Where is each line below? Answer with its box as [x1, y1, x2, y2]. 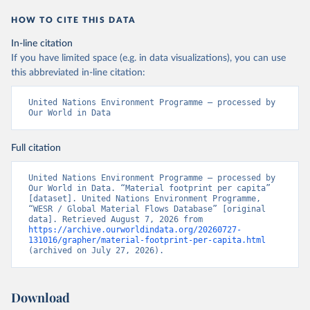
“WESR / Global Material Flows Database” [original [28, 204, 266, 214]
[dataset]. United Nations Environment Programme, [28, 194, 261, 203]
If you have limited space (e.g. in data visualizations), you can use [11, 53, 286, 63]
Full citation [11, 143, 61, 153]
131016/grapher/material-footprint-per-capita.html [28, 235, 266, 245]
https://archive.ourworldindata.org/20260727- [28, 225, 241, 235]
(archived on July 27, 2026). [28, 246, 164, 255]
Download [11, 289, 70, 306]
